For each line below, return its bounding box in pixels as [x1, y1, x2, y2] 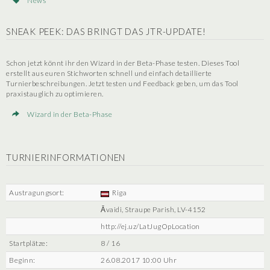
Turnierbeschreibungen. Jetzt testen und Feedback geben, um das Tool [6, 78, 239, 88]
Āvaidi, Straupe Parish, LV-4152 [101, 204, 206, 214]
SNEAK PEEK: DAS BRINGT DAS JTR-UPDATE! [6, 25, 206, 37]
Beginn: [9, 255, 36, 265]
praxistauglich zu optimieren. [6, 89, 104, 98]
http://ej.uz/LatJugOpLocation [101, 221, 200, 231]
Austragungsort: [9, 187, 64, 197]
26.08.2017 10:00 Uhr [101, 255, 177, 265]
